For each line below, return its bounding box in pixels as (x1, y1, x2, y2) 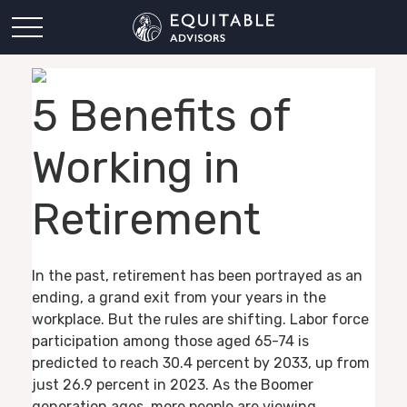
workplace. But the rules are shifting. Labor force (32, 311, 369, 329)
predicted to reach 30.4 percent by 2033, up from (32, 354, 370, 372)
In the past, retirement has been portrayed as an (32, 267, 362, 285)
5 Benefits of (32, 89, 290, 142)
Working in (32, 141, 240, 194)
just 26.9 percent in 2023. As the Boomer (32, 376, 313, 394)
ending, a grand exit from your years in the (32, 289, 326, 307)
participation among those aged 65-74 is (32, 333, 309, 351)
